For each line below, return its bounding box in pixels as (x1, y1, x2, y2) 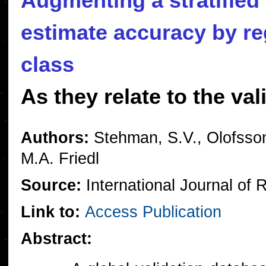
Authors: (21, 128, 89, 147)
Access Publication (85, 202, 221, 221)
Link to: (21, 202, 85, 221)
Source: (21, 176, 86, 195)
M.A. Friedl (21, 149, 99, 168)
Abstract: (21, 229, 92, 248)
